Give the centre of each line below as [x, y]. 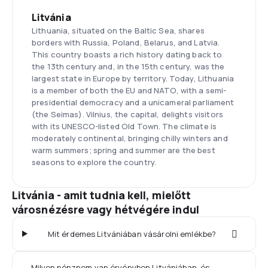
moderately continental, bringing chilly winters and [130, 138]
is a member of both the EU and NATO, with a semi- [129, 90]
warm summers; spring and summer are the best [124, 150]
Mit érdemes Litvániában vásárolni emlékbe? [132, 234]
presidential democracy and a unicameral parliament [133, 102]
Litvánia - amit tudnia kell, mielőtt [102, 195]
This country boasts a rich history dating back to [127, 54]
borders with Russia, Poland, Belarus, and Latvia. [126, 42]
